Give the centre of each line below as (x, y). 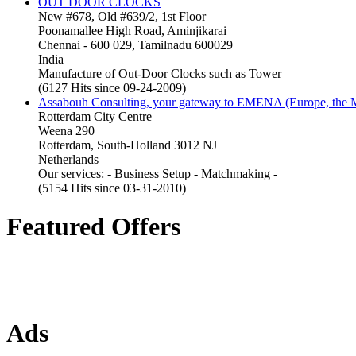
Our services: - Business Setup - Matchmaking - (158, 173)
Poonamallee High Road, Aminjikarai (132, 30)
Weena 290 (66, 130)
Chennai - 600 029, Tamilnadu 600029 (135, 44)
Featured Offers (93, 227)
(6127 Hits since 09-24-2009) (112, 87)
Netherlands (68, 159)
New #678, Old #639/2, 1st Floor (122, 16)
